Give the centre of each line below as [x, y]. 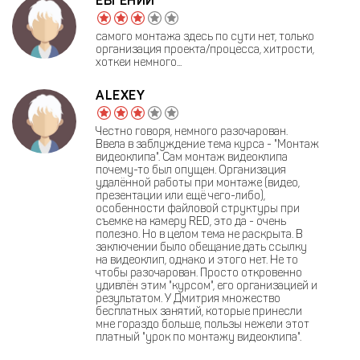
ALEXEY [120, 95]
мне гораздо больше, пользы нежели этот [202, 324]
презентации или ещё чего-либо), [180, 195]
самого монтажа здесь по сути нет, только [205, 36]
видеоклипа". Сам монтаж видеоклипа [192, 157]
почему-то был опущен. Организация [191, 170]
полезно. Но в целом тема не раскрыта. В [199, 234]
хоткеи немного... [139, 62]
